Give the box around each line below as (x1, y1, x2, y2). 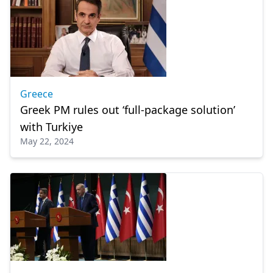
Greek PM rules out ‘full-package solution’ (20, 102, 235, 117)
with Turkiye (20, 119, 83, 134)
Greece (20, 87, 53, 101)
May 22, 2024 (20, 135, 74, 147)
